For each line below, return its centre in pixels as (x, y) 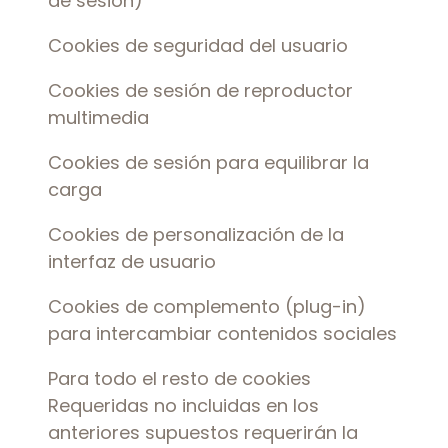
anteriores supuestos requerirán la (203, 432)
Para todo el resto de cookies (179, 378)
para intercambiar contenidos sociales (222, 333)
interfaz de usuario (132, 261)
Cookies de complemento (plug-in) (207, 306)
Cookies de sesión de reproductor (200, 90)
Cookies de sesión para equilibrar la (208, 162)
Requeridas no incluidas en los (183, 405)
